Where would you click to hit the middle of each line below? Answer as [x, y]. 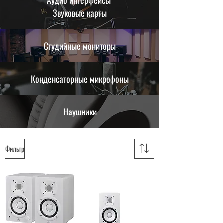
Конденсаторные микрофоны [80, 79]
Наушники [80, 111]
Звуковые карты [80, 13]
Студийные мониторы [80, 46]
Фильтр [15, 149]
